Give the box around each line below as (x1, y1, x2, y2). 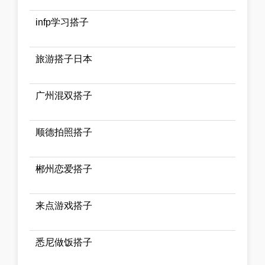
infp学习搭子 (35, 17, 89, 28)
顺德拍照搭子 (35, 127, 92, 138)
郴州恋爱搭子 (35, 164, 92, 174)
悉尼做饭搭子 (35, 237, 92, 248)
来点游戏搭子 (35, 201, 92, 211)
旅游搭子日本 (35, 54, 92, 64)
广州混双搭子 (35, 91, 92, 101)
